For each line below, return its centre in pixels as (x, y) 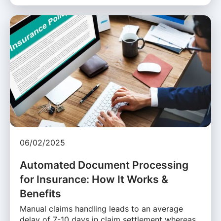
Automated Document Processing (104, 165)
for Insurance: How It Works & (94, 180)
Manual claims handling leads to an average (101, 209)
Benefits (40, 194)
